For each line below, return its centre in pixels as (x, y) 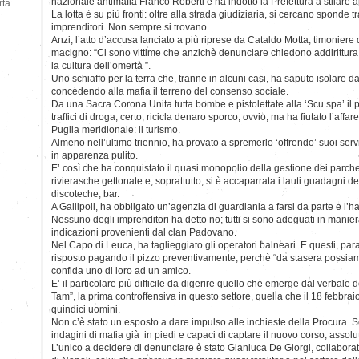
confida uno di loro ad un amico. (121, 270)
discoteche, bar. (85, 194)
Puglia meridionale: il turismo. (116, 129)
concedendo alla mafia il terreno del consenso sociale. (170, 91)
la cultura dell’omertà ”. (101, 65)
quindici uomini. (86, 309)
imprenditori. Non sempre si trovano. (130, 27)
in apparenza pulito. (95, 155)
